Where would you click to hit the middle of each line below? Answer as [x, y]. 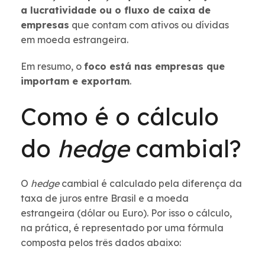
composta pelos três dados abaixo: [101, 243]
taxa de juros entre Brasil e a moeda [105, 198]
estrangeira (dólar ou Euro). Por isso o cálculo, [126, 213]
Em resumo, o [52, 67]
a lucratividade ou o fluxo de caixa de [116, 10]
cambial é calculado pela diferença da [152, 184]
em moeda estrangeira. [75, 40]
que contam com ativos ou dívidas [149, 25]
